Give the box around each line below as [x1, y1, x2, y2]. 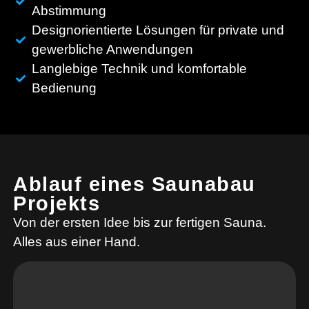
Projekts [13, 192, 101, 215]
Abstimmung [31, 3, 106, 19]
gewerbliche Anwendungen [31, 42, 193, 57]
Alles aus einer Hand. [13, 234, 141, 249]
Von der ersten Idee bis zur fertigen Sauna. [13, 215, 267, 230]
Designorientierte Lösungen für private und [31, 23, 284, 38]
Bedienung [31, 81, 97, 96]
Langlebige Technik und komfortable [31, 61, 247, 77]
